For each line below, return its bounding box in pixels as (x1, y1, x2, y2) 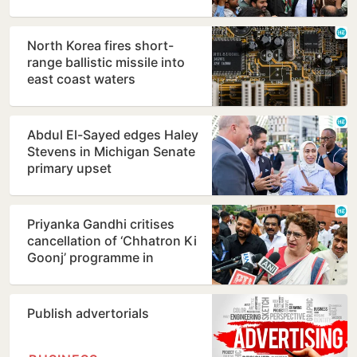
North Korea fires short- (27, 37, 174, 54)
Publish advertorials (27, 305, 149, 322)
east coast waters (27, 71, 135, 88)
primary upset (27, 160, 112, 177)
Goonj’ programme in (27, 249, 154, 266)
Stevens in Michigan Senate (27, 143, 195, 160)
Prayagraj (27, 266, 84, 283)
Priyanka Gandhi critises (27, 216, 175, 233)
